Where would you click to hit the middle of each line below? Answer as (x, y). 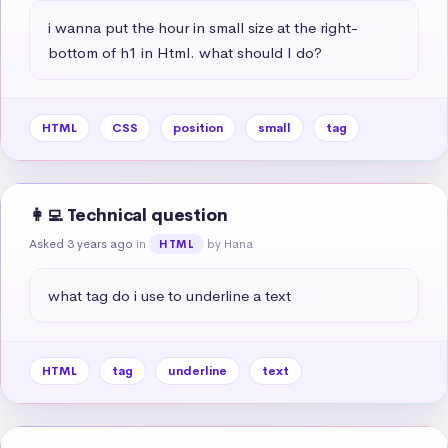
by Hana (230, 243)
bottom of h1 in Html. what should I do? (185, 52)
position (198, 127)
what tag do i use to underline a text (169, 295)
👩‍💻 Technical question (128, 215)
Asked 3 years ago (81, 243)
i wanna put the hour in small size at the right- (203, 27)
